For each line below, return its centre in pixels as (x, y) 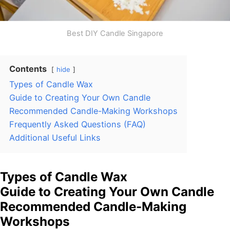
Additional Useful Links (55, 138)
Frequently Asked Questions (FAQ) (78, 124)
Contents (28, 69)
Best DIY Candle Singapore (115, 34)
